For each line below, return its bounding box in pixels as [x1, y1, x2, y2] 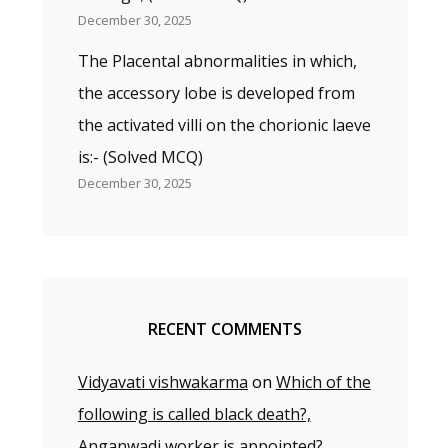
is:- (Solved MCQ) [77, 146, 203, 168]
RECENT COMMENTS [148, 318, 303, 340]
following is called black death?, [77, 403, 311, 425]
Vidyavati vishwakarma [77, 371, 248, 393]
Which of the [275, 371, 371, 393]
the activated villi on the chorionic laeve [77, 114, 371, 136]
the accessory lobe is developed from [77, 82, 355, 104]
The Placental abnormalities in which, [77, 50, 357, 72]
